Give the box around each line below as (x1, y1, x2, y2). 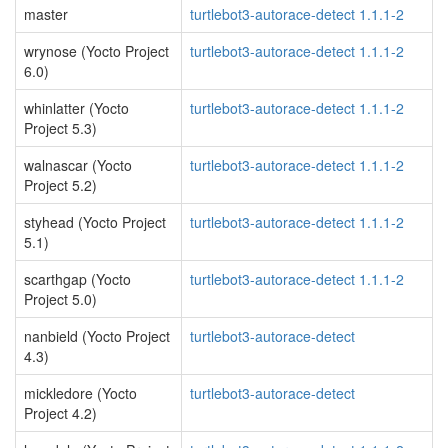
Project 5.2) (24, 175, 97, 195)
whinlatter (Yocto (24, 98, 129, 118)
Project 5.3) (24, 118, 97, 138)
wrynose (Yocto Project (24, 41, 169, 61)
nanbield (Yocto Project (24, 326, 170, 346)
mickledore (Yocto (24, 383, 137, 403)
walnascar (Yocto (24, 155, 132, 175)
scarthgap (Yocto (24, 269, 131, 289)
